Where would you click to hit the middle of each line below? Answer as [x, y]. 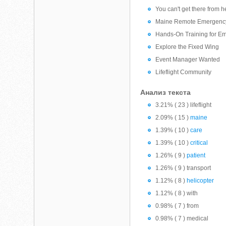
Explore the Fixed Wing [187, 47]
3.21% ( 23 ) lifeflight [184, 105]
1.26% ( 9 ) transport [183, 168]
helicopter [201, 181]
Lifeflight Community [184, 72]
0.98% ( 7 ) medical [182, 218]
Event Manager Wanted [188, 60]
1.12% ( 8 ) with [177, 193]
